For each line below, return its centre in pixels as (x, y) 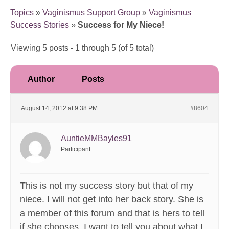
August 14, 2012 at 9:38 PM (59, 109)
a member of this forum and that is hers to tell (112, 213)
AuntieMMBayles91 (96, 139)
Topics (22, 13)
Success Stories (40, 25)
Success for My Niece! (121, 25)
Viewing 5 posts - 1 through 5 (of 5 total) (82, 48)
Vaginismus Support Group (91, 13)
